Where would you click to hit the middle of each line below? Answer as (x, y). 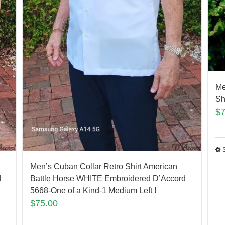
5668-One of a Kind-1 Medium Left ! (93, 190)
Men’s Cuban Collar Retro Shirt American (103, 166)
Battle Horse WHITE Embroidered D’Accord (108, 178)
